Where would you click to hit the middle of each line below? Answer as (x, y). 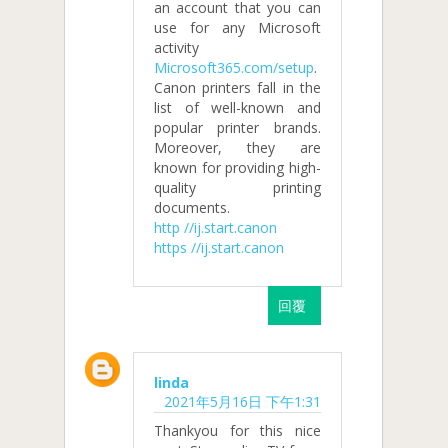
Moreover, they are (237, 147)
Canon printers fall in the (237, 87)
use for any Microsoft (237, 27)
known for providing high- (237, 167)
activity (176, 47)
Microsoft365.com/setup (234, 67)
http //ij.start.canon (215, 227)
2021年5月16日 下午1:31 (242, 402)
